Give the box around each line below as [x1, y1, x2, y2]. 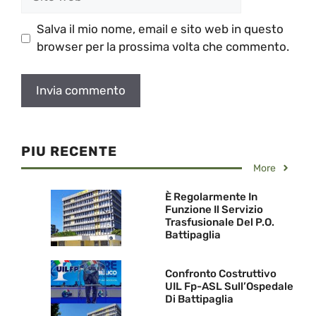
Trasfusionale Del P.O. [165, 216, 274, 229]
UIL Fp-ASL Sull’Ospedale [165, 280, 293, 293]
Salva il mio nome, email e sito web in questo [36, 22, 284, 37]
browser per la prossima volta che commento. [36, 39, 289, 54]
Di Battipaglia [165, 293, 233, 306]
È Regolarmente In [165, 190, 257, 204]
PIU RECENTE [21, 142, 117, 159]
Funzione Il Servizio [165, 203, 263, 217]
